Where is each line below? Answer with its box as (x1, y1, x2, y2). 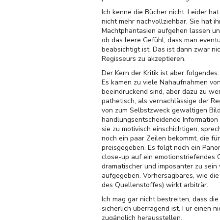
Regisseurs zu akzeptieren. (102, 54, 186, 63)
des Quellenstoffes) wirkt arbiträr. (102, 180, 208, 190)
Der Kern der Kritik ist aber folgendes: (102, 68, 219, 78)
